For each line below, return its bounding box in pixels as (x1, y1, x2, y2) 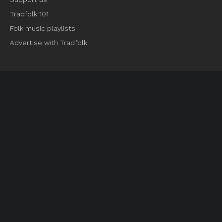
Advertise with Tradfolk (10, 39, 87, 47)
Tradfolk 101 (10, 10, 49, 18)
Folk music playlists (10, 24, 75, 32)
